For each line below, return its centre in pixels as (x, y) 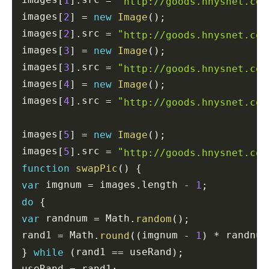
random (154, 219)
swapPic (97, 168)
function (46, 168)
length (163, 185)
